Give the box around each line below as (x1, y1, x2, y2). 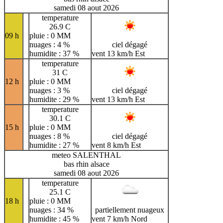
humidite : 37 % (29, 49, 79, 58)
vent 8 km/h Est (92, 141, 141, 150)
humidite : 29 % (29, 95, 79, 104)
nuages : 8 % (29, 132, 70, 141)
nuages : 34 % (29, 206, 74, 215)
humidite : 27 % (29, 141, 79, 150)
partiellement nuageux (95, 206, 164, 215)
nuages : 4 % (29, 40, 70, 49)
